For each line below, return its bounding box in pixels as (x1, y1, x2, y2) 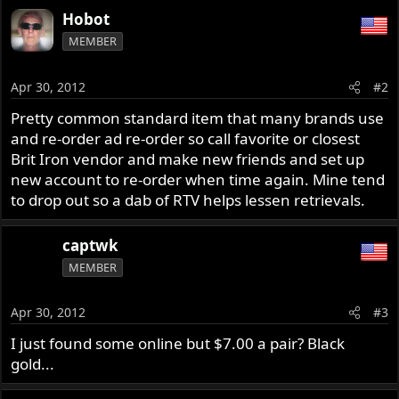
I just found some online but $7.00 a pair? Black (11, 333, 346, 354)
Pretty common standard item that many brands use (11, 107, 385, 128)
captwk (62, 234, 119, 256)
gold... (11, 354, 55, 375)
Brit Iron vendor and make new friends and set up (11, 148, 365, 169)
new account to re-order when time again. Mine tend (11, 168, 386, 190)
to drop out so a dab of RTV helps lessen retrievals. (11, 189, 366, 210)
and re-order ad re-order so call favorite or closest (11, 127, 361, 149)
